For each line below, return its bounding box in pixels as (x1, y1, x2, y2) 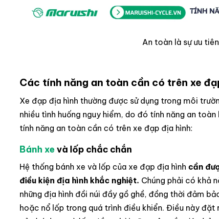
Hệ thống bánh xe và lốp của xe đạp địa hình (20, 162, 186, 172)
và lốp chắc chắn (55, 144, 132, 155)
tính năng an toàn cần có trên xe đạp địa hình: (20, 123, 193, 133)
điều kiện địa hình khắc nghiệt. (20, 175, 139, 186)
